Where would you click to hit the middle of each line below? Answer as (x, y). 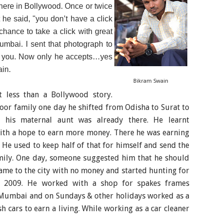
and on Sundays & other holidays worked (103, 196)
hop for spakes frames (147, 183)
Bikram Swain (151, 81)
